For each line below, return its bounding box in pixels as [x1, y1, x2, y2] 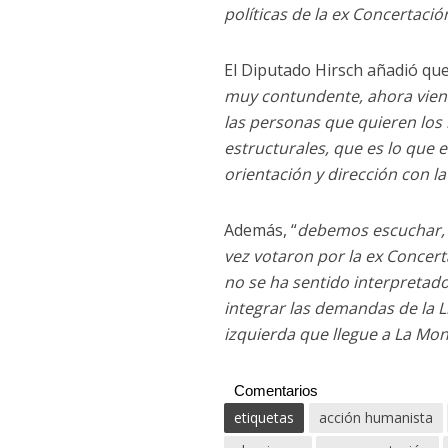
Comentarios [234, 382, 319, 399]
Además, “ [224, 219, 298, 241]
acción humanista [319, 408, 434, 427]
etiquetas [234, 408, 295, 427]
